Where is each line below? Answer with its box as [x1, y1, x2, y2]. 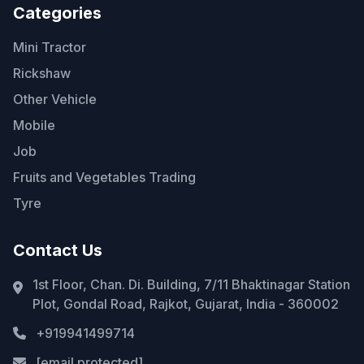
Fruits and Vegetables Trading [13, 169, 196, 186]
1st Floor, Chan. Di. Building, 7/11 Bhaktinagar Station [32, 276, 350, 293]
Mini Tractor [13, 39, 86, 56]
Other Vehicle [13, 91, 97, 108]
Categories [13, 3, 102, 24]
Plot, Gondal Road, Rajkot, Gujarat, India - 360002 [32, 296, 339, 313]
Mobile [13, 117, 55, 134]
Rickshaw [13, 65, 71, 82]
